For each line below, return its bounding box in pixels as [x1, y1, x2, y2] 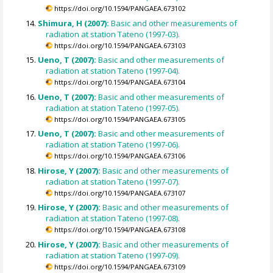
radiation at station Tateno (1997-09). [46, 249, 180, 261]
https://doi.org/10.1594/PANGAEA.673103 [54, 40, 186, 50]
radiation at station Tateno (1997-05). [46, 102, 180, 113]
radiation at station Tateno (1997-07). [46, 175, 180, 187]
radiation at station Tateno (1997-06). [46, 139, 180, 151]
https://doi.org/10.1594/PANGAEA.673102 [54, 4, 186, 13]
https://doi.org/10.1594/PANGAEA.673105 [54, 114, 186, 124]
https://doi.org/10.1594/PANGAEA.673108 [54, 225, 186, 235]
